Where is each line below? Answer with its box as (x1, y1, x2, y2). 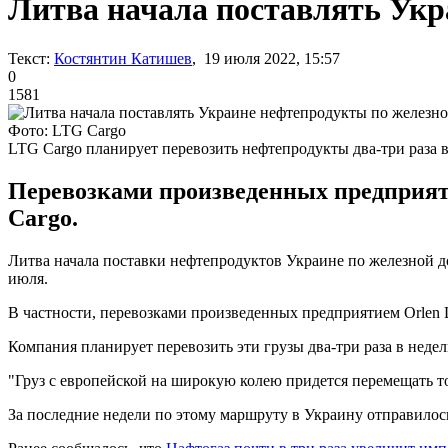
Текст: (8, 49, 50, 67)
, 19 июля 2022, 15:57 (192, 49, 340, 67)
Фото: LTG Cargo (8, 121, 126, 139)
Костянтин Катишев (54, 49, 192, 67)
